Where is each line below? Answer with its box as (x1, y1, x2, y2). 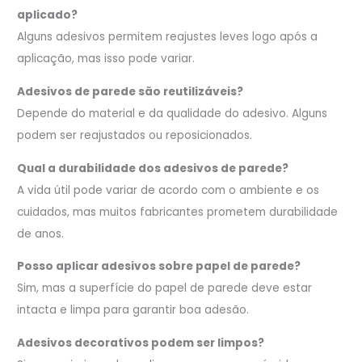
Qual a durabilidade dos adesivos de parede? (17, 160, 289, 176)
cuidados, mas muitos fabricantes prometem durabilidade (17, 204, 339, 220)
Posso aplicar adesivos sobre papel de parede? (17, 259, 301, 275)
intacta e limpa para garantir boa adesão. (17, 302, 250, 318)
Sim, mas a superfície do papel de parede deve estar (17, 280, 313, 297)
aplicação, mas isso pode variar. (17, 51, 196, 67)
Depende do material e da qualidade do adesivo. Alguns (17, 105, 328, 121)
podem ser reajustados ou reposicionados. (17, 127, 253, 143)
